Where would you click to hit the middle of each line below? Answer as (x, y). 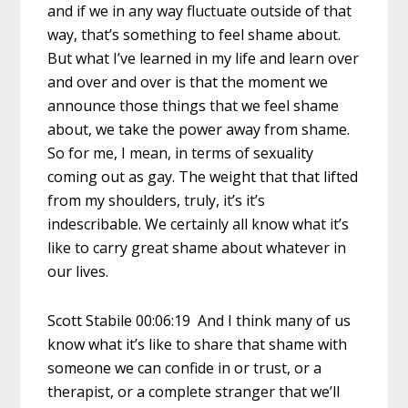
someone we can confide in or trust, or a (185, 367)
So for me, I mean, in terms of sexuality (181, 153)
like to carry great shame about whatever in (197, 247)
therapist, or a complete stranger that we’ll (194, 391)
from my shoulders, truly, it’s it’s (157, 200)
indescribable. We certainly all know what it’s (199, 224)
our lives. (78, 271)
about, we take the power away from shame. (199, 129)
